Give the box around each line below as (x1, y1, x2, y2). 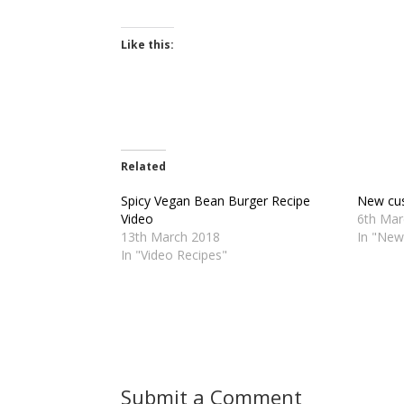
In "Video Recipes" (121, 246, 228, 264)
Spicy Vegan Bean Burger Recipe (121, 192, 311, 210)
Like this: (121, 37, 175, 53)
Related (121, 159, 167, 175)
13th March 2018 (121, 228, 221, 246)
